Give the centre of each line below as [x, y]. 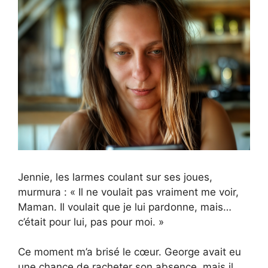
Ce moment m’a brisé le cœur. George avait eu [130, 252]
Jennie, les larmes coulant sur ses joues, [115, 177]
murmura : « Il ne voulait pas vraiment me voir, [128, 192]
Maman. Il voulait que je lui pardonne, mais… [125, 207]
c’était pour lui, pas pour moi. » [91, 222]
